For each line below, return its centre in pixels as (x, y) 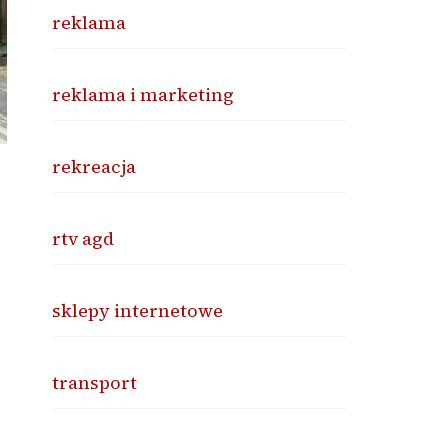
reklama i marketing (143, 94)
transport (95, 382)
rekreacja (94, 166)
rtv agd (83, 238)
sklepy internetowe (138, 310)
